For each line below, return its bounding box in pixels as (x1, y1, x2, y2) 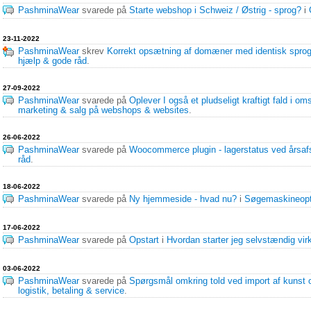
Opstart (129, 235, 162, 245)
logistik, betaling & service (18, 286, 124, 296)
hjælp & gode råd (18, 56, 87, 66)
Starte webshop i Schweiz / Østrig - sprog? (129, 6, 301, 15)
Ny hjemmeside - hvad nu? (129, 194, 237, 204)
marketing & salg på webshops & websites (18, 106, 189, 115)
